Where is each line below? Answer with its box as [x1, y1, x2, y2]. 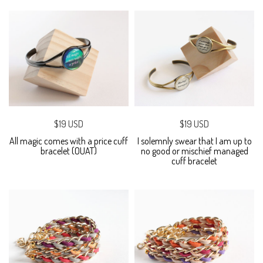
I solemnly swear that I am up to [137, 134, 252, 147]
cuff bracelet [171, 154, 217, 167]
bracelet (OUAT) [41, 144, 97, 157]
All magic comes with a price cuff [9, 134, 128, 147]
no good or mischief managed [140, 144, 248, 157]
